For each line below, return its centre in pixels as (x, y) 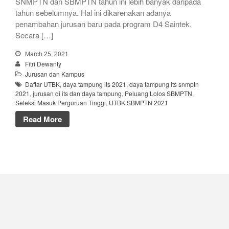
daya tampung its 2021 (95, 84)
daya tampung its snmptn (164, 84)
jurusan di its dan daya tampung (77, 93)
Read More (42, 119)
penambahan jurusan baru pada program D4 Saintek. (104, 24)
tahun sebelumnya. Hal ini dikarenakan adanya (93, 12)
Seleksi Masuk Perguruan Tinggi (61, 102)
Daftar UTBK (42, 84)
